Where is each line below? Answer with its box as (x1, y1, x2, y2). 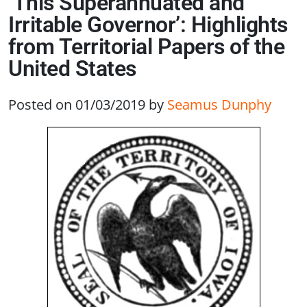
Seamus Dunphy (167, 95, 271, 114)
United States (8, 56, 136, 82)
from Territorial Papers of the (8, 34, 284, 60)
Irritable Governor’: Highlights (8, 12, 288, 38)
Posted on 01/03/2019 (8, 95, 145, 114)
